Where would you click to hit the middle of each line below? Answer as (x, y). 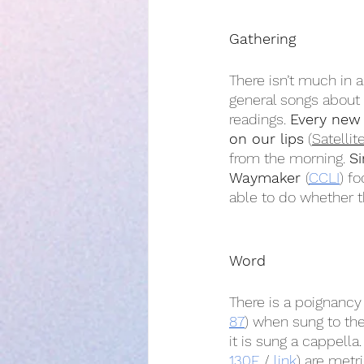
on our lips (266, 139)
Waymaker (267, 178)
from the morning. (289, 158)
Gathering (262, 39)
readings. (260, 119)
